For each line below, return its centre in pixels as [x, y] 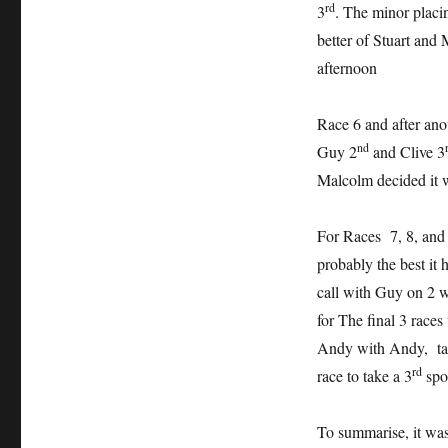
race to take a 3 [364, 376]
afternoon [346, 68]
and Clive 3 [406, 152]
